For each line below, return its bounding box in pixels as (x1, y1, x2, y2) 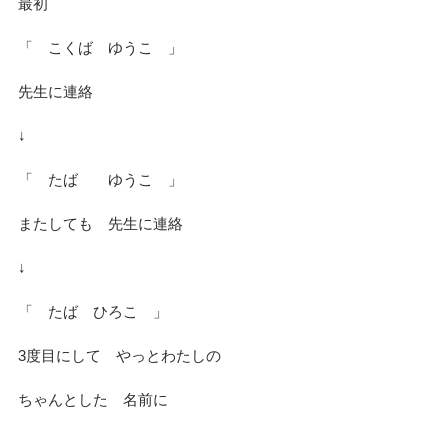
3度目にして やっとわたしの (18, 346, 221, 364)
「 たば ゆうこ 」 (18, 170, 183, 188)
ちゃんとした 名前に (18, 390, 168, 408)
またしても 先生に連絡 (18, 214, 183, 232)
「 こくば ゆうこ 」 (18, 38, 183, 56)
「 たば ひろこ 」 (18, 302, 168, 320)
